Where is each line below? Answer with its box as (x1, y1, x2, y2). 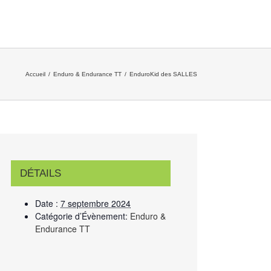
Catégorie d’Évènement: (35, 210, 128, 222)
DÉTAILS (20, 168, 61, 179)
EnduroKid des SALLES (129, 71, 197, 77)
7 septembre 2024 (60, 197, 131, 209)
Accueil (25, 71, 45, 77)
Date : (35, 197, 58, 209)
